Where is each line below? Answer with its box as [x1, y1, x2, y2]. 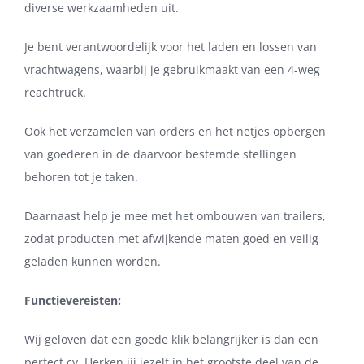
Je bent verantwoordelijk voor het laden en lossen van [24, 39, 317, 55]
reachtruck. [24, 84, 86, 101]
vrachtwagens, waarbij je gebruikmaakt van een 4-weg [24, 62, 320, 78]
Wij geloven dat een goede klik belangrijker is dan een [24, 331, 318, 348]
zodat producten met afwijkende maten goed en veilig [24, 231, 318, 247]
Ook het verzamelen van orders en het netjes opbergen [24, 123, 326, 140]
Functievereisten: [24, 292, 121, 309]
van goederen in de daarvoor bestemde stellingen [24, 146, 297, 162]
